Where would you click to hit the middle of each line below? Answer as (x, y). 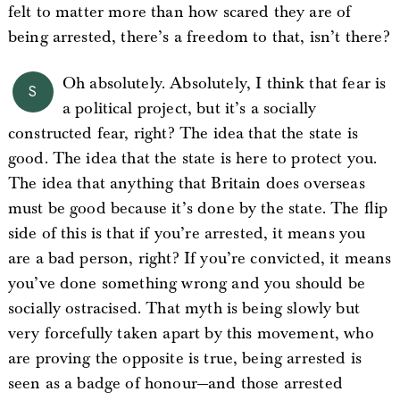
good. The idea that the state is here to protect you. (192, 158)
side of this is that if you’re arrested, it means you (187, 233)
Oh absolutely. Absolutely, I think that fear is (224, 83)
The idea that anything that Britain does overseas (186, 183)
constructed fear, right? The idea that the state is (183, 133)
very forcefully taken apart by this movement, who (191, 333)
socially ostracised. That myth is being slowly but (183, 308)
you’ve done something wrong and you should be (187, 283)
